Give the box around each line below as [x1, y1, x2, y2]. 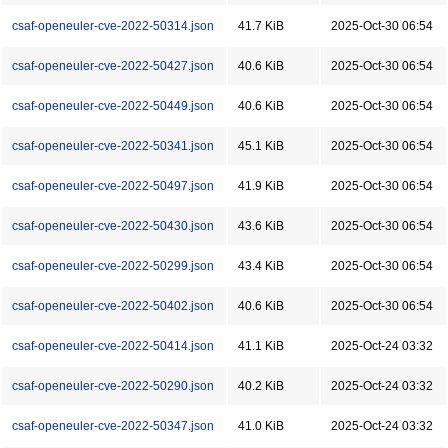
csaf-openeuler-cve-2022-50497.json [12, 179, 214, 193]
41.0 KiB [238, 419, 284, 433]
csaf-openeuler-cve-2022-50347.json [12, 419, 214, 433]
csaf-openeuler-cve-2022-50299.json [12, 259, 214, 273]
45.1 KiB [238, 139, 284, 153]
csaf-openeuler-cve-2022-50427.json [12, 59, 214, 73]
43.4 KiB [238, 259, 284, 273]
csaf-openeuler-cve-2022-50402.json [12, 299, 214, 313]
